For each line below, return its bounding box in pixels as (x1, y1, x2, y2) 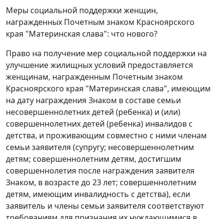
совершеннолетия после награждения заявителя (6, 165, 195, 176)
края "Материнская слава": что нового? (6, 28, 157, 39)
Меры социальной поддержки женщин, (6, 4, 158, 16)
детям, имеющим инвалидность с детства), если (6, 188, 190, 199)
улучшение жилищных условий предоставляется (6, 59, 193, 70)
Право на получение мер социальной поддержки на (6, 47, 207, 59)
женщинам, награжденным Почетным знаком (6, 71, 183, 82)
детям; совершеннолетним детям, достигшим (6, 153, 181, 164)
